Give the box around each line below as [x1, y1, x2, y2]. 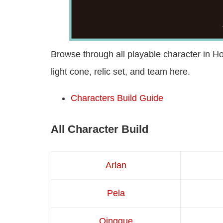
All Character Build [51, 122, 148, 135]
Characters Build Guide [71, 93, 163, 103]
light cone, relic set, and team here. [51, 66, 190, 77]
